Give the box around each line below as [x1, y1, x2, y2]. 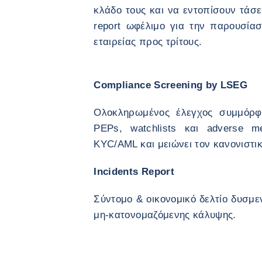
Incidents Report [94, 166, 174, 177]
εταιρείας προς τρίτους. [94, 36, 202, 47]
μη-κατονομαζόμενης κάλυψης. [94, 209, 236, 220]
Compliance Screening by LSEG [94, 80, 247, 91]
